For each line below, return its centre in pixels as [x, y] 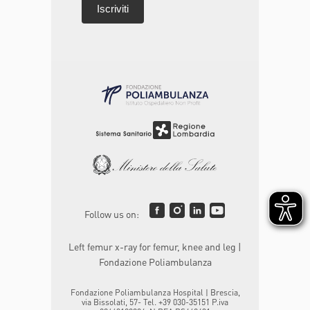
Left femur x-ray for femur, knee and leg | [155, 246]
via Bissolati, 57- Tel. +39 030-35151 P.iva [155, 302]
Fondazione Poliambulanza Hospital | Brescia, [155, 292]
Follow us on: [111, 213]
